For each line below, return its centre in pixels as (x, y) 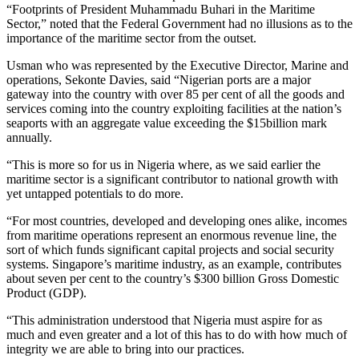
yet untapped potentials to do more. (95, 194)
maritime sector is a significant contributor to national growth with (172, 179)
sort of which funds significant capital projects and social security (170, 250)
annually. (29, 138)
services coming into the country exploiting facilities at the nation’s (174, 109)
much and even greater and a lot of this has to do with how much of (177, 335)
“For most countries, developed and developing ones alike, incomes (177, 221)
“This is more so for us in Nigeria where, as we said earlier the (163, 165)
